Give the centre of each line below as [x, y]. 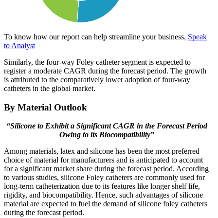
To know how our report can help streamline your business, [96, 36]
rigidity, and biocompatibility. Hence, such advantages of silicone [103, 195]
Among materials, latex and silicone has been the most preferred [102, 151]
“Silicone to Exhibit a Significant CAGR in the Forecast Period [107, 126]
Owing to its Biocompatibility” [107, 135]
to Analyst [19, 45]
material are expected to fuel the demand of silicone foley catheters [106, 204]
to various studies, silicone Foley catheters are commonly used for [104, 178]
